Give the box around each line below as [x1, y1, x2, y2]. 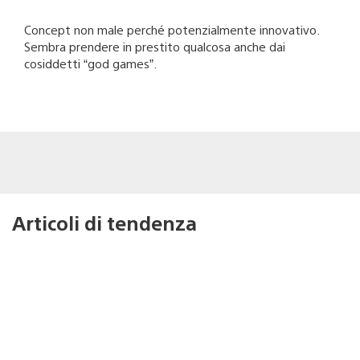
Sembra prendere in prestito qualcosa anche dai [24, 38, 285, 54]
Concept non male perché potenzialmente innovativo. [24, 21, 319, 37]
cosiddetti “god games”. [24, 55, 157, 71]
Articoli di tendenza [12, 209, 197, 235]
